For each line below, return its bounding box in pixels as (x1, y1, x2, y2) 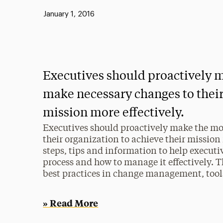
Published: (33, 10, 68, 17)
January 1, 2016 (43, 10, 95, 18)
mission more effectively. (43, 108, 185, 119)
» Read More (43, 197, 99, 209)
